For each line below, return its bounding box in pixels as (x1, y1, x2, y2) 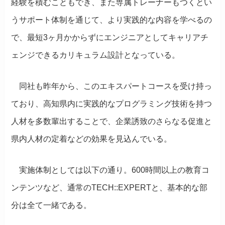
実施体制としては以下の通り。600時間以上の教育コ (11, 165, 210, 174)
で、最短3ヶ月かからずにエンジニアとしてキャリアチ (11, 33, 209, 42)
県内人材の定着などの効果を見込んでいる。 (11, 135, 172, 144)
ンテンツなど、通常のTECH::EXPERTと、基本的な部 (11, 183, 208, 192)
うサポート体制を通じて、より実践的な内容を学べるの (11, 16, 212, 25)
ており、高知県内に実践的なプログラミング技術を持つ (11, 99, 212, 108)
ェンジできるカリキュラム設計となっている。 (11, 51, 180, 60)
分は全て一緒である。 (11, 200, 92, 209)
